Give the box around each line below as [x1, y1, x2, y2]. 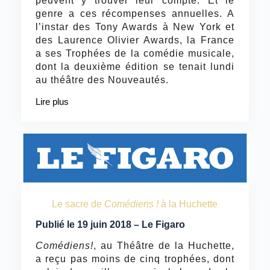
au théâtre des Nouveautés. [35, 75, 169, 86]
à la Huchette [159, 198, 218, 209]
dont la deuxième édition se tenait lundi [35, 61, 235, 72]
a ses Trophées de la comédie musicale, [35, 48, 235, 59]
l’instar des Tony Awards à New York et [35, 22, 235, 33]
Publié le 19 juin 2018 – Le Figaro [35, 219, 185, 230]
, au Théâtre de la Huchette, [93, 240, 235, 251]
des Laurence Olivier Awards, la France [35, 35, 235, 46]
